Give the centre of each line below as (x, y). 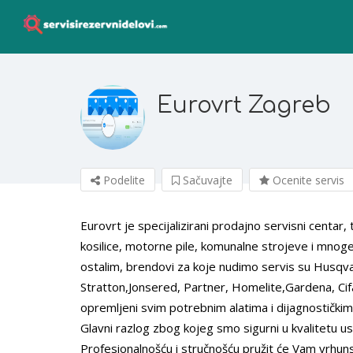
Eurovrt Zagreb (244, 106)
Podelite (123, 180)
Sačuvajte (206, 180)
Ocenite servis (307, 180)
